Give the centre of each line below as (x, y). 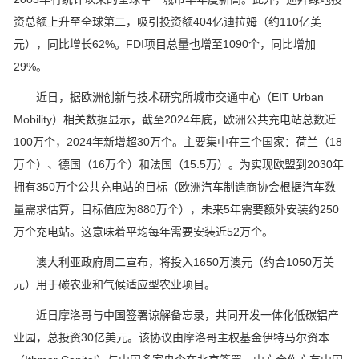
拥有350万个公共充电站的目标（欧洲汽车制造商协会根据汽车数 (175, 187)
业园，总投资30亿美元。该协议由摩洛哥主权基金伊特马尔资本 (171, 338)
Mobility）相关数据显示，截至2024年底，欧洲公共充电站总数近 (175, 120)
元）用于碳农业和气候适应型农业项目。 (115, 285)
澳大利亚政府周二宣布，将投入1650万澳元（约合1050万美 (174, 262)
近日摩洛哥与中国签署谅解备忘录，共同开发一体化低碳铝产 (176, 315)
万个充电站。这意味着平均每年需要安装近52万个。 (143, 232)
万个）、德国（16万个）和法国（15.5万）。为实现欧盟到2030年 (179, 165)
